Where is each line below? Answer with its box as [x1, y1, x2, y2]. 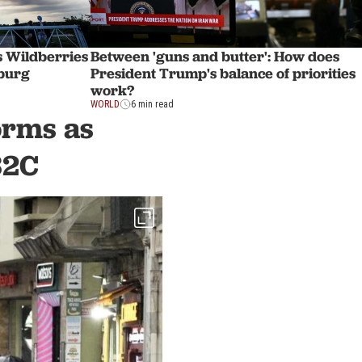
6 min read [131, 98, 174, 110]
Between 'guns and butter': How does [90, 46, 339, 65]
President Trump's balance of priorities [90, 63, 356, 82]
